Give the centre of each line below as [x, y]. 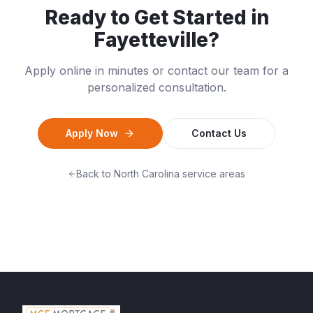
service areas [212, 174]
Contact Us [219, 133]
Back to [95, 174]
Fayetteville [151, 40]
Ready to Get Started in [156, 17]
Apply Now [92, 133]
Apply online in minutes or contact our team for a [156, 71]
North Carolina [147, 174]
